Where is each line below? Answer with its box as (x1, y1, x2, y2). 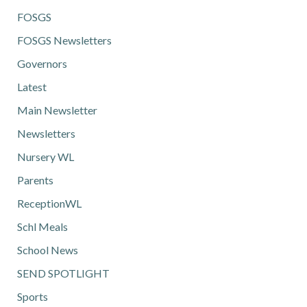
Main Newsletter (17, 103, 97, 116)
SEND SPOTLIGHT (17, 267, 110, 280)
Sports (17, 290, 48, 303)
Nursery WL (17, 150, 74, 163)
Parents (17, 173, 53, 186)
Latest (17, 80, 47, 93)
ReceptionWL (17, 197, 82, 210)
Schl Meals (17, 220, 68, 233)
